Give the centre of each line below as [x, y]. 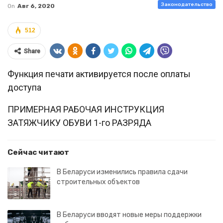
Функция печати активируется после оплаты [99, 74]
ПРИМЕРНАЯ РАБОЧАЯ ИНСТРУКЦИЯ [86, 109]
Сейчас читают [38, 152]
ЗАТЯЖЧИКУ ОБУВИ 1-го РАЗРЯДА [79, 123]
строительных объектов [98, 182]
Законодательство [187, 4]
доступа [24, 87]
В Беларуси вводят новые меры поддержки [129, 215]
